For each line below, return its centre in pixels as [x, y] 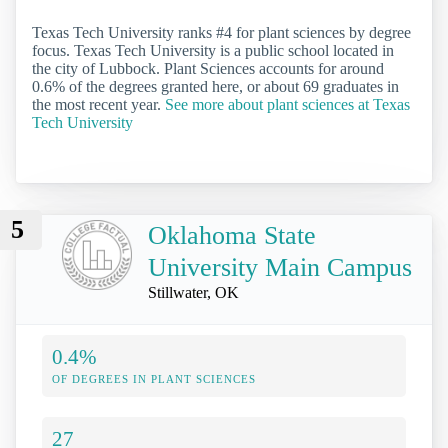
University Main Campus [280, 268]
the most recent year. [98, 105]
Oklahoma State [232, 236]
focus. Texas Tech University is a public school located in [213, 51]
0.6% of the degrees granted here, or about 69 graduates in [215, 87]
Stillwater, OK [193, 293]
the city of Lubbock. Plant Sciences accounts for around [208, 69]
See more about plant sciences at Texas [287, 105]
